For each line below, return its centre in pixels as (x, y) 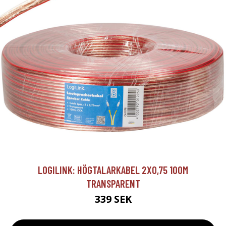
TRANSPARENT (113, 184)
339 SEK (113, 199)
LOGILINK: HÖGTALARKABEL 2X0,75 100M (113, 170)
